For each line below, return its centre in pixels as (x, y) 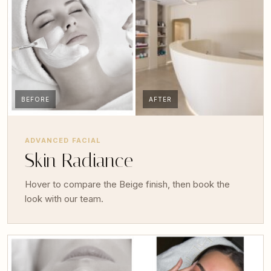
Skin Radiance (79, 161)
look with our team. (64, 199)
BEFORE (35, 100)
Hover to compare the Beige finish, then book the (127, 184)
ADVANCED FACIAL (63, 141)
